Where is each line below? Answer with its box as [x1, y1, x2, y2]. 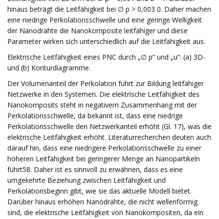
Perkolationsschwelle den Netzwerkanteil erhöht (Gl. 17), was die [7, 122, 212, 131]
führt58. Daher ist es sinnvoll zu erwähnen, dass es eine [7, 165, 183, 174]
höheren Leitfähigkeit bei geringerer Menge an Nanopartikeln [7, 154, 200, 163]
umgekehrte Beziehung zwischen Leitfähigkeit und [7, 175, 166, 185]
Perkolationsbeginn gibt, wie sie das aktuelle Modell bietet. [7, 186, 192, 196]
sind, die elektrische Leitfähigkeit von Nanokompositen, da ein [7, 208, 203, 217]
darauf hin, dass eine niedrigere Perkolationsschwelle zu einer [7, 143, 201, 153]
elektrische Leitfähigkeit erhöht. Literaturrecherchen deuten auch [7, 132, 211, 142]
